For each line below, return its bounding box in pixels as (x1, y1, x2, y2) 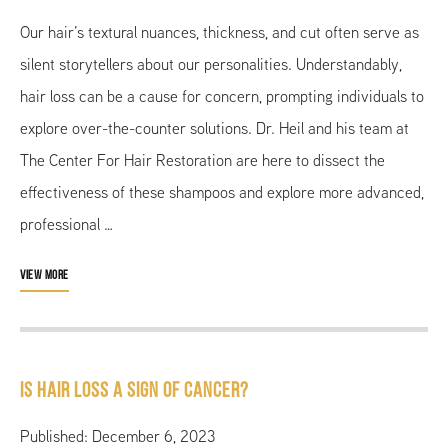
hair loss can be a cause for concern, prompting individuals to (20, 84, 424, 108)
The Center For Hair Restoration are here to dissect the (20, 148, 385, 172)
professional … (20, 212, 113, 236)
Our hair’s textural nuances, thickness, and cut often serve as (20, 20, 419, 44)
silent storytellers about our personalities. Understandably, (20, 52, 402, 76)
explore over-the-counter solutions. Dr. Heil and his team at (20, 116, 409, 140)
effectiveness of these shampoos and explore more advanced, (20, 180, 424, 204)
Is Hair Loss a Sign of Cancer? (20, 380, 249, 402)
